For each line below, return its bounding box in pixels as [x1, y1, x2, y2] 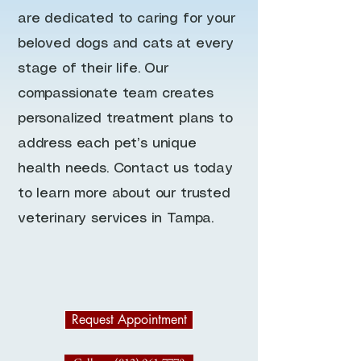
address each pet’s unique [18, 137, 197, 150]
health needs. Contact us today [18, 162, 233, 175]
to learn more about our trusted [18, 187, 230, 200]
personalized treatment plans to [18, 112, 233, 125]
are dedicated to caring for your [18, 12, 235, 25]
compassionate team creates [18, 87, 214, 100]
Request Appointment [71, 311, 187, 328]
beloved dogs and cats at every [18, 37, 234, 50]
